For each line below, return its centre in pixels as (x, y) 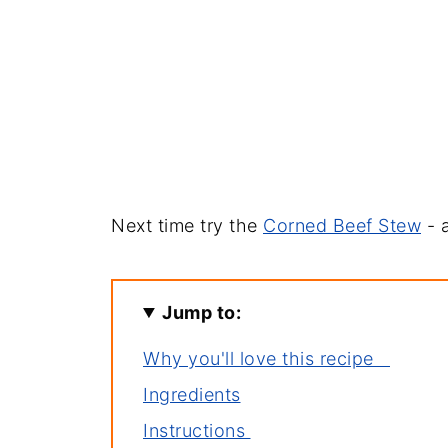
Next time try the (187, 225)
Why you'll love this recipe (266, 358)
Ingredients (192, 394)
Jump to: (202, 312)
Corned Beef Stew (342, 225)
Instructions (197, 430)
